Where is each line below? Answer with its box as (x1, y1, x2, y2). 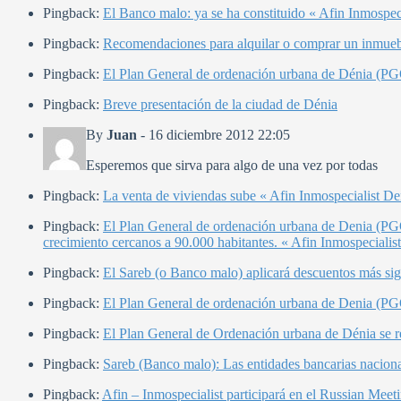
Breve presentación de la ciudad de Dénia (103, 97, 337, 113)
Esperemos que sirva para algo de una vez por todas (86, 158, 378, 174)
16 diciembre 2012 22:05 (149, 127, 290, 143)
